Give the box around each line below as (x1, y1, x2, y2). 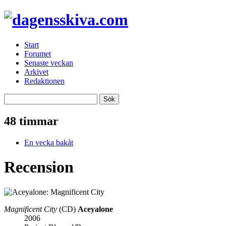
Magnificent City (4, 204, 57, 213)
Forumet (24, 49, 51, 58)
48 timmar (4, 114, 59, 128)
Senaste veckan (24, 58, 73, 67)
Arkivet (24, 67, 48, 76)
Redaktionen (24, 76, 65, 85)
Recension (4, 158, 74, 177)
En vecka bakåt (24, 138, 73, 147)
